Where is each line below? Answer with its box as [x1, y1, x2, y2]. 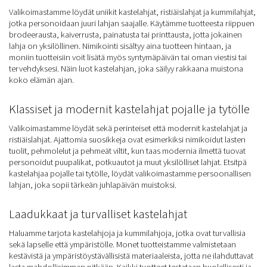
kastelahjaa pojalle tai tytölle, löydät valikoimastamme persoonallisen [9, 167, 251, 179]
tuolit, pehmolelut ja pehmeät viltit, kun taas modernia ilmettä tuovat [9, 145, 246, 157]
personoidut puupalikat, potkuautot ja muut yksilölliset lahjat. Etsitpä [9, 156, 247, 168]
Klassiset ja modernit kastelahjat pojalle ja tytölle [9, 100, 250, 117]
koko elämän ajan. [9, 74, 74, 86]
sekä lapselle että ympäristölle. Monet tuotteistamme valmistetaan [9, 238, 236, 250]
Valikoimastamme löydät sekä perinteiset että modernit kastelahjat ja [9, 122, 247, 134]
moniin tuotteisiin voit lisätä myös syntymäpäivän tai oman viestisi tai [9, 51, 247, 63]
